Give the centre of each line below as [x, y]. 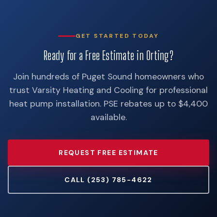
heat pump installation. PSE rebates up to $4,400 [108, 103]
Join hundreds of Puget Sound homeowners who [108, 76]
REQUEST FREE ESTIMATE [108, 152]
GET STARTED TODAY [117, 36]
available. [108, 117]
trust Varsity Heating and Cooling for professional [108, 90]
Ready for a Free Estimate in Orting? [108, 55]
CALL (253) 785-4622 [108, 179]
